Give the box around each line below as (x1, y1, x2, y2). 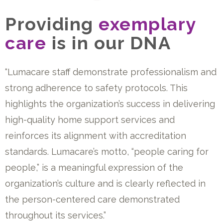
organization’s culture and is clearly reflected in (5, 178, 206, 189)
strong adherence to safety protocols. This (5, 83, 188, 93)
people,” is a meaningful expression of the (5, 162, 183, 173)
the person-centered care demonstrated (5, 194, 180, 205)
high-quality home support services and (5, 114, 175, 125)
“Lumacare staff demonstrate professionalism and (5, 67, 217, 77)
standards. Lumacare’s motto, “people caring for (5, 146, 209, 157)
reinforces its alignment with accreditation (5, 130, 186, 141)
